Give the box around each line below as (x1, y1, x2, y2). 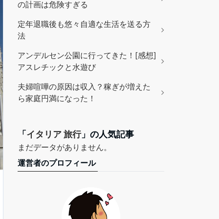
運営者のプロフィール (18, 158, 96, 168)
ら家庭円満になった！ (18, 93, 96, 103)
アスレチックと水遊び (18, 62, 96, 72)
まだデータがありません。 (18, 142, 111, 152)
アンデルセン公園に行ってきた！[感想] (18, 50, 156, 60)
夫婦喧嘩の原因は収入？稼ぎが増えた (18, 82, 151, 91)
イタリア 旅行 (26, 129, 81, 139)
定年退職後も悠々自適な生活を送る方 (18, 19, 151, 29)
